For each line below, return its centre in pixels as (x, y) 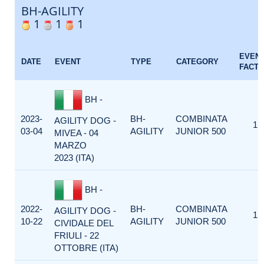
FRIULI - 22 (77, 235)
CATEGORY (197, 62)
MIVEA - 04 (76, 133)
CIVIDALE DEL (84, 223)
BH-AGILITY (52, 11)
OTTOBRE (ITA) (86, 248)
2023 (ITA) (74, 158)
